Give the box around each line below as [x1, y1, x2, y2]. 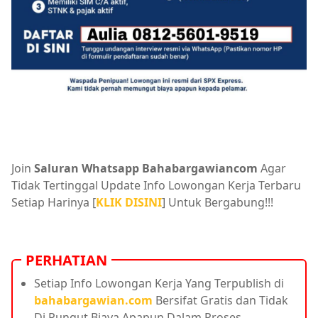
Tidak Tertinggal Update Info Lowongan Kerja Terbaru [11, 177, 301, 193]
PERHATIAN [26, 250, 107, 270]
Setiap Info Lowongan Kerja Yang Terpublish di [34, 275, 284, 291]
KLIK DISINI [96, 194, 162, 210]
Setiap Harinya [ [11, 194, 96, 210]
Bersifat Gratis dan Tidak [153, 292, 288, 308]
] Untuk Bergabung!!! [162, 194, 273, 210]
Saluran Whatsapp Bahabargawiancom [34, 160, 258, 176]
